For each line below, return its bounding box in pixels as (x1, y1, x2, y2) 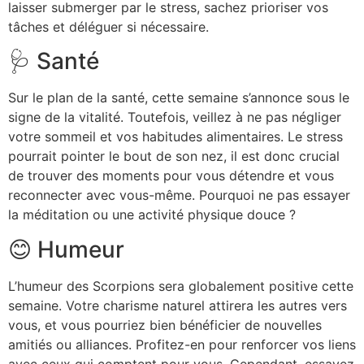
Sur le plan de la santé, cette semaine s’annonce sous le (8, 89, 349, 106)
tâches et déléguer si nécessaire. (8, 18, 209, 35)
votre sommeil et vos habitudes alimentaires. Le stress (8, 128, 343, 145)
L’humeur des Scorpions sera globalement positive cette (8, 277, 353, 294)
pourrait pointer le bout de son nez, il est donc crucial (8, 148, 340, 165)
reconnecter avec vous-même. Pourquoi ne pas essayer (8, 187, 350, 204)
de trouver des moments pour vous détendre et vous (8, 167, 334, 184)
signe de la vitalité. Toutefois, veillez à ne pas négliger (8, 109, 341, 126)
